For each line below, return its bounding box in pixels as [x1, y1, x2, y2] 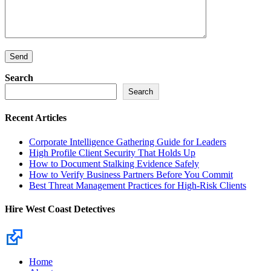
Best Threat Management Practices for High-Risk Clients [29, 180, 246, 191]
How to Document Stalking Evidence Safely [29, 158, 199, 169]
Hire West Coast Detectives [5, 204, 115, 215]
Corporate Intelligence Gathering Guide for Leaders [29, 136, 226, 147]
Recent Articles [5, 113, 67, 123]
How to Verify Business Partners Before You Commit [29, 169, 233, 180]
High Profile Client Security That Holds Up [29, 147, 195, 158]
